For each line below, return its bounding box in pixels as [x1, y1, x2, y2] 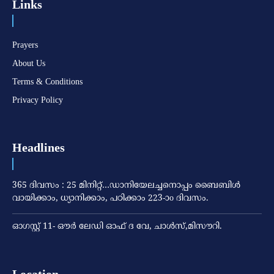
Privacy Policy [12, 95, 63, 105]
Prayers [12, 40, 38, 50]
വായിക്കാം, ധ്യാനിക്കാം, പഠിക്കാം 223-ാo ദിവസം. [12, 193, 209, 204]
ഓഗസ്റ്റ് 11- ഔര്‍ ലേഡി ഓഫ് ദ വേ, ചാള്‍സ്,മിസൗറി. [12, 221, 222, 232]
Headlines [12, 140, 65, 154]
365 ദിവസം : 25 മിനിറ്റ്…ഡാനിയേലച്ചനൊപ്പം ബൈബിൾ [12, 180, 240, 191]
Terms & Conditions [12, 76, 83, 86]
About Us [12, 58, 45, 68]
